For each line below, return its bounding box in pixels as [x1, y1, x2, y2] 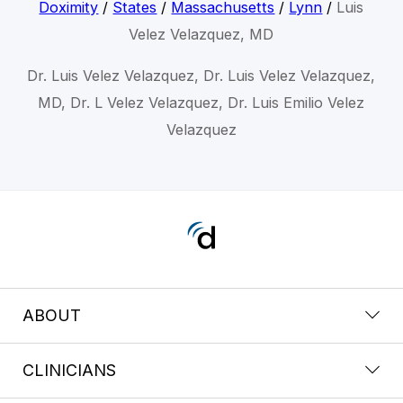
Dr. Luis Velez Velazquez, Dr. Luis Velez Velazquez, [27, 66, 376, 85]
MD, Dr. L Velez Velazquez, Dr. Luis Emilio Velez [38, 93, 365, 112]
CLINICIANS [22, 360, 116, 380]
